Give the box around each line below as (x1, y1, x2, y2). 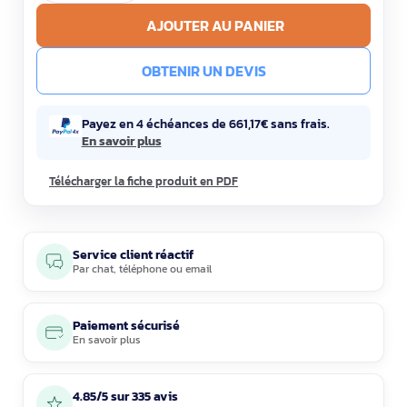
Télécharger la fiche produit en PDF (49, 173, 238, 190)
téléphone (119, 261, 167, 277)
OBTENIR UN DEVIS (141, 60, 266, 82)
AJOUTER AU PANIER (146, 15, 284, 36)
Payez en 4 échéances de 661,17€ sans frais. (81, 114, 330, 134)
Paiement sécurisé (73, 316, 180, 335)
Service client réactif (73, 245, 194, 264)
